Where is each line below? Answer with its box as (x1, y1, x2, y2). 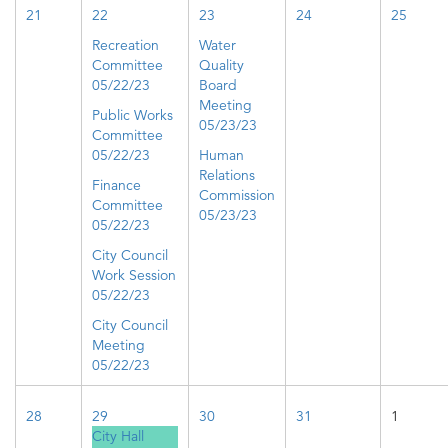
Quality (199, 56, 244, 74)
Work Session (92, 266, 176, 284)
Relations (199, 166, 255, 184)
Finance (92, 176, 141, 194)
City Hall (92, 427, 144, 445)
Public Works (92, 106, 173, 124)
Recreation (92, 36, 159, 54)
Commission (199, 186, 275, 204)
